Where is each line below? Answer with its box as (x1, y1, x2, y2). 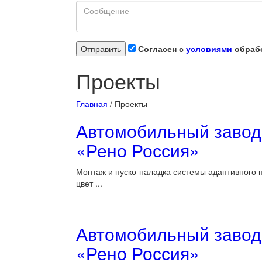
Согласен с (136, 43, 186, 54)
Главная (76, 98, 108, 109)
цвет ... (76, 177, 102, 189)
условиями (186, 43, 232, 54)
